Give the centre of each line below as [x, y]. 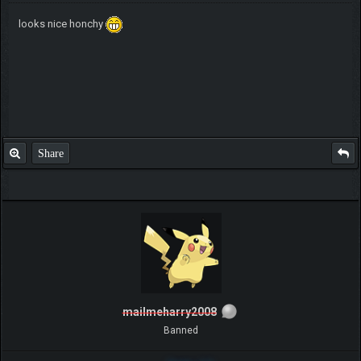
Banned [180, 330]
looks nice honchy [62, 24]
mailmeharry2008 [169, 312]
